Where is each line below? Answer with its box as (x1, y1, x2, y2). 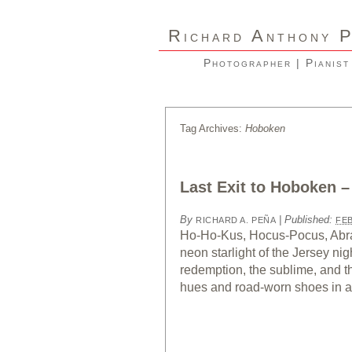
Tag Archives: (180, 123, 245, 134)
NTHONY (266, 31, 332, 44)
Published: (284, 214, 336, 225)
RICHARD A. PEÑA (196, 215, 277, 225)
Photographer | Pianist (203, 57, 350, 69)
